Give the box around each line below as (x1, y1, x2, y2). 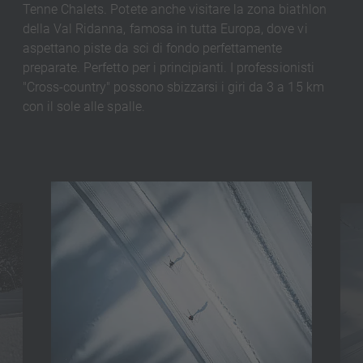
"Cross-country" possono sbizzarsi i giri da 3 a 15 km (22, 79, 324, 95)
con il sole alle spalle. (22, 98, 145, 114)
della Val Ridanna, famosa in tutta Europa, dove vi (22, 20, 308, 36)
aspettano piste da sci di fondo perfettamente (22, 40, 283, 56)
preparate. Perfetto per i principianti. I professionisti (22, 59, 314, 75)
